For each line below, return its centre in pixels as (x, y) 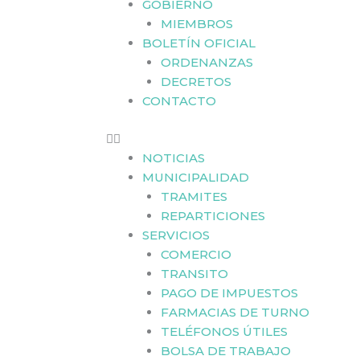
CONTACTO (179, 101)
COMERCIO (196, 254)
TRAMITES (194, 196)
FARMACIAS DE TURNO (235, 312)
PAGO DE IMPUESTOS (229, 292)
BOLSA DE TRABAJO (225, 350)
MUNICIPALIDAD (196, 177)
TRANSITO (194, 273)
